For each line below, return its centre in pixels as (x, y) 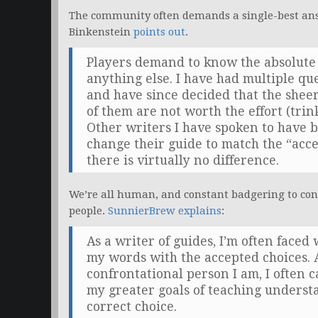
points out (159, 32)
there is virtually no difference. (183, 161)
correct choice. (132, 307)
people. (88, 211)
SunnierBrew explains (165, 211)
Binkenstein (101, 32)
